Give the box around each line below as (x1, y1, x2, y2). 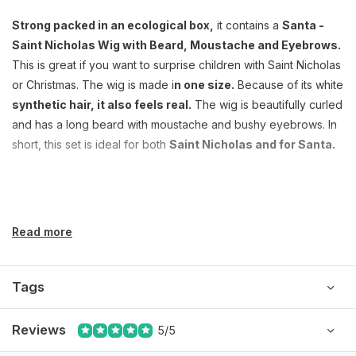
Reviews (12, 322, 66, 338)
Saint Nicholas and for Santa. (169, 137, 335, 151)
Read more (12, 225, 72, 238)
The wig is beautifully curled (192, 98, 342, 111)
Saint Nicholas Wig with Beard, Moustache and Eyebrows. (12, 38, 341, 52)
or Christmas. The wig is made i (12, 78, 174, 91)
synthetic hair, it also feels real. (12, 98, 192, 111)
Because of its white (234, 78, 343, 91)
